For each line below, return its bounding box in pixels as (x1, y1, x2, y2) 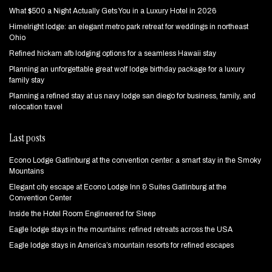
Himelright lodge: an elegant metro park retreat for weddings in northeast (9, 22, 248, 31)
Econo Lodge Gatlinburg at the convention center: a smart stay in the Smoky (9, 155, 261, 165)
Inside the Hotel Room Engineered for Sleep (9, 209, 155, 218)
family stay (9, 75, 44, 84)
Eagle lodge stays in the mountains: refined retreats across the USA (9, 225, 233, 234)
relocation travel (9, 102, 63, 111)
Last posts (9, 131, 46, 144)
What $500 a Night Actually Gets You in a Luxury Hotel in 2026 (9, 6, 216, 15)
